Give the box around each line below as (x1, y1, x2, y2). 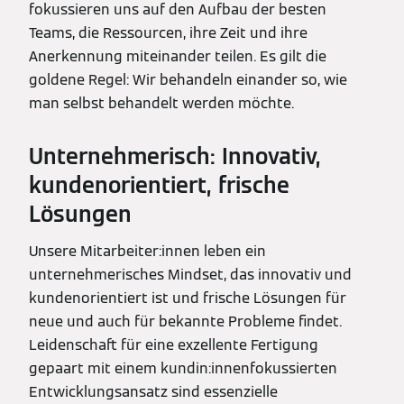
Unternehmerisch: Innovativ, (29, 142, 321, 170)
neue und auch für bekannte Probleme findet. (29, 311, 342, 331)
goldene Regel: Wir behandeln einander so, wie (29, 69, 347, 89)
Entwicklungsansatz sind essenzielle (29, 381, 278, 401)
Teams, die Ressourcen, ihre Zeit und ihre (29, 23, 308, 42)
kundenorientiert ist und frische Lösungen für (29, 288, 346, 308)
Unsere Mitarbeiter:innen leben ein (29, 241, 266, 261)
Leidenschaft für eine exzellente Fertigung (29, 335, 318, 354)
